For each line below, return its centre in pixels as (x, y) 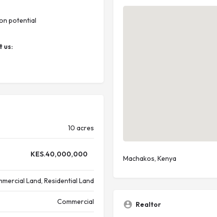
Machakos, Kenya (150, 158)
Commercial (76, 201)
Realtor (148, 204)
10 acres (81, 128)
